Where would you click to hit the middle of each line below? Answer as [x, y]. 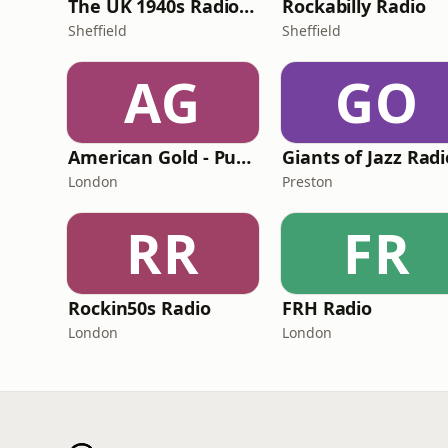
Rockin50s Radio [139, 308]
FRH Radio [327, 308]
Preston [307, 181]
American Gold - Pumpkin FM [244, 157]
